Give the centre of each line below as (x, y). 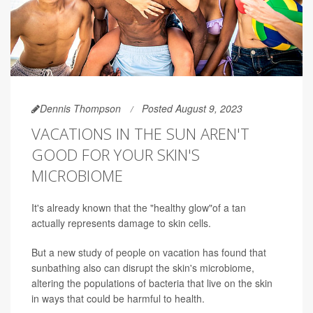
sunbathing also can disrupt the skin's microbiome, (143, 267)
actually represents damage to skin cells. (121, 223)
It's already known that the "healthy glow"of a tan (139, 207)
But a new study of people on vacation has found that (149, 252)
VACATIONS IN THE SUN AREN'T (140, 133)
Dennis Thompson (80, 108)
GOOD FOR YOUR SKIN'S (116, 154)
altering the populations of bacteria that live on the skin (152, 283)
